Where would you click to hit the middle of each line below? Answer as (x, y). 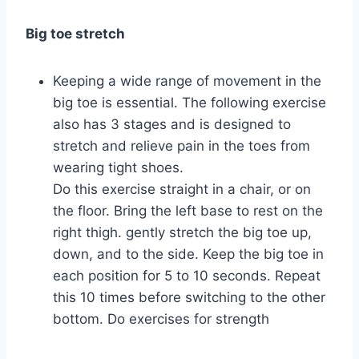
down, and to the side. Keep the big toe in (188, 254)
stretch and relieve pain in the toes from (182, 145)
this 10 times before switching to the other (189, 297)
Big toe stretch (75, 33)
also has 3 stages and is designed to (172, 124)
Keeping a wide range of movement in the (187, 81)
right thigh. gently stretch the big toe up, (182, 232)
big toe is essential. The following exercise (190, 102)
